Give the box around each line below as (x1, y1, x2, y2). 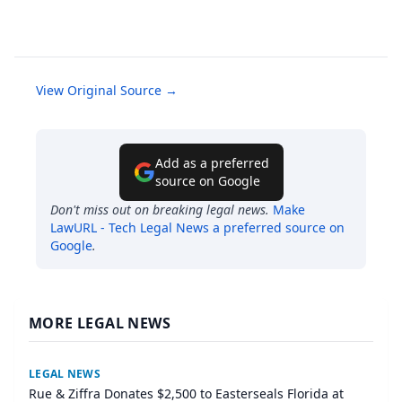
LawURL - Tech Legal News (50, 219, 209, 237)
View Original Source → (36, 82, 178, 100)
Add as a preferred (154, 154, 269, 172)
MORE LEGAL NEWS (29, 313, 170, 334)
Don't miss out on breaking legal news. (50, 201, 269, 219)
